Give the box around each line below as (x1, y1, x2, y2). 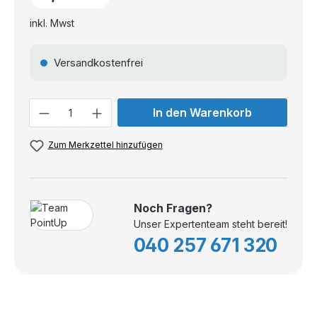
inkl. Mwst (30, 17, 75, 30)
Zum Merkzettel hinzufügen (47, 139, 163, 151)
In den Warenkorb (152, 105, 252, 120)
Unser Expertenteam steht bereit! (133, 217, 287, 230)
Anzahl (29, 99, 61, 112)
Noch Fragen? (133, 200, 212, 215)
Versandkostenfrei (51, 56, 144, 70)
